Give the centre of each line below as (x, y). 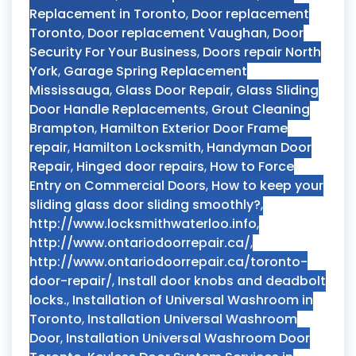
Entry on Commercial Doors (118, 186)
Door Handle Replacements (118, 109)
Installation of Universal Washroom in (193, 300)
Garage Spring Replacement (155, 71)
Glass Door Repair (173, 90)
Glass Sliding (277, 90)
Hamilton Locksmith (137, 147)
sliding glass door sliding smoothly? (145, 205)
